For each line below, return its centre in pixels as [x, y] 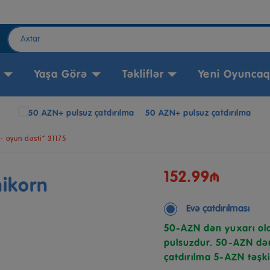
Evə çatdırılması [218, 209]
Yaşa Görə [61, 75]
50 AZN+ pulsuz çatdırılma [198, 113]
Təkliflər [143, 75]
